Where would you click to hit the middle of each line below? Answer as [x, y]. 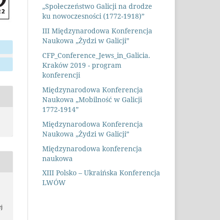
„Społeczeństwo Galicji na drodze [97, 6]
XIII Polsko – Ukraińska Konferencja [101, 173]
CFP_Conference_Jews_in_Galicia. [96, 55]
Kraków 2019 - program [82, 65]
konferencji [61, 75]
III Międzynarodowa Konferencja [97, 30]
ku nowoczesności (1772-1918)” [93, 16]
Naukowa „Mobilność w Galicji [92, 99]
